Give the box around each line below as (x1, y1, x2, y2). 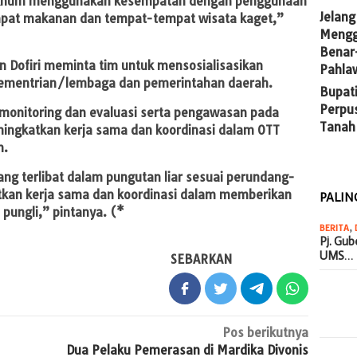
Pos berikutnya (222, 324, 309, 340)
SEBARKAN (171, 251, 233, 267)
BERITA (320, 222, 350, 233)
